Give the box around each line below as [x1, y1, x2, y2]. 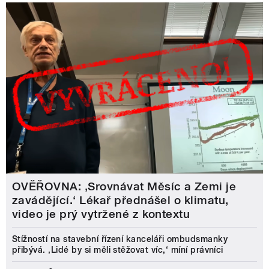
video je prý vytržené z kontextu [12, 207, 190, 222]
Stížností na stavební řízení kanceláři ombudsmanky [12, 234, 228, 244]
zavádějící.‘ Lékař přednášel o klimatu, [12, 193, 229, 208]
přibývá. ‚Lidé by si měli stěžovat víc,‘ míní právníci [12, 245, 223, 255]
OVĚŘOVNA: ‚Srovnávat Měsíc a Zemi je [12, 180, 237, 194]
